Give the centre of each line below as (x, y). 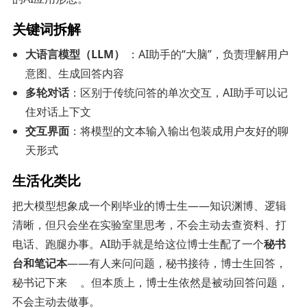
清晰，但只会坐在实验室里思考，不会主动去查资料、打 (149, 224)
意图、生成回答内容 (75, 73)
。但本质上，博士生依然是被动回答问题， (185, 282)
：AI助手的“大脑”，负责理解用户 (207, 54)
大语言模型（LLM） (75, 54)
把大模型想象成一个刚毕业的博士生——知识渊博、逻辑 (149, 205)
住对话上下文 (59, 111)
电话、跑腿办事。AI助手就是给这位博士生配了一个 (138, 244)
